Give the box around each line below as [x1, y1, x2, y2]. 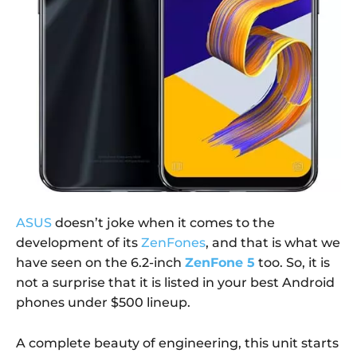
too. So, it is [255, 254, 330, 270]
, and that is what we [206, 234, 340, 250]
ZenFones [141, 234, 206, 250]
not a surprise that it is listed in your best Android [16, 274, 335, 290]
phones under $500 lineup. [16, 294, 190, 310]
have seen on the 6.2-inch [16, 254, 185, 270]
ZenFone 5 [185, 254, 255, 270]
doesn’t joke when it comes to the [52, 214, 275, 230]
